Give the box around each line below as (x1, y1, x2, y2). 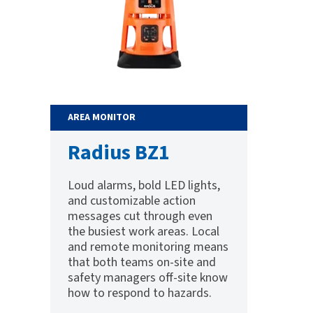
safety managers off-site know (68, 269, 228, 287)
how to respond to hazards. (68, 284, 212, 303)
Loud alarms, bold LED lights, (68, 177, 220, 195)
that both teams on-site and (68, 254, 216, 272)
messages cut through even (68, 208, 212, 226)
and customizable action (68, 192, 196, 210)
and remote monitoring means (68, 238, 228, 256)
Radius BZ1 (68, 138, 170, 168)
